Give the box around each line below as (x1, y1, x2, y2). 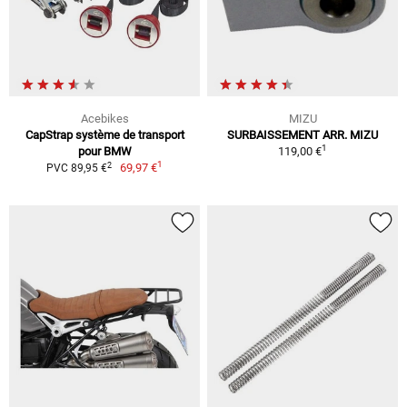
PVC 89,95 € (45, 162, 107, 175)
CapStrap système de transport (25, 128, 184, 143)
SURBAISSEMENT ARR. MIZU (227, 128, 378, 143)
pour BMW (77, 144, 132, 159)
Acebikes (80, 112, 129, 126)
